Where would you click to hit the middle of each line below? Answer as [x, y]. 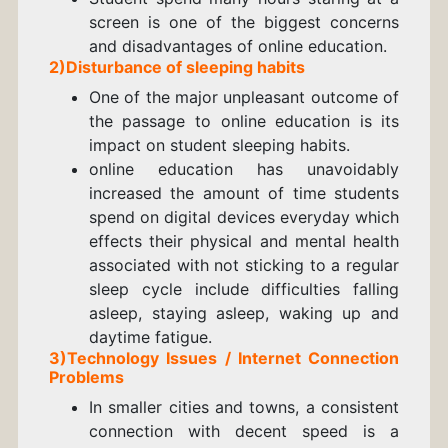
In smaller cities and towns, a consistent [244, 407]
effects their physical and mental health [244, 241]
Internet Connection [318, 358]
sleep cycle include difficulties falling [244, 289]
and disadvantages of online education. [237, 46]
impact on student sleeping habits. [221, 145]
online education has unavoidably [244, 169]
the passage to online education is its [244, 121]
